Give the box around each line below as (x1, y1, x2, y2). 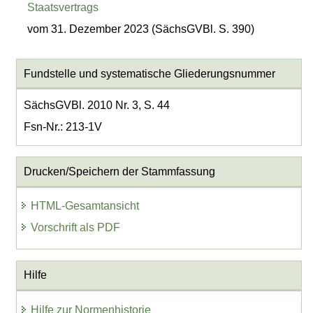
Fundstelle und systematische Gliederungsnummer (23, 67, 275, 80)
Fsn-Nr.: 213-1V (23, 120, 102, 133)
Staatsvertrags (27, 1, 99, 14)
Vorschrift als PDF (31, 221, 121, 233)
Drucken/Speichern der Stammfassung (23, 165, 215, 177)
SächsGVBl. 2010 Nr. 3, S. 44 (23, 99, 170, 111)
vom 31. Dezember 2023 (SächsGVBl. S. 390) (27, 22, 255, 35)
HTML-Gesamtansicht (31, 200, 140, 212)
